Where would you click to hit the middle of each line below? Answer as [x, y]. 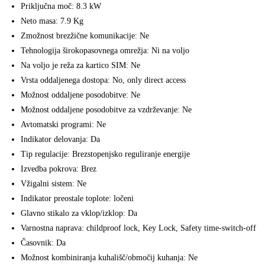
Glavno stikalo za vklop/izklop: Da [79, 214]
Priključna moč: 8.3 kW [61, 7]
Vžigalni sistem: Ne [54, 184]
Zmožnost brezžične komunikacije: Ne [85, 36]
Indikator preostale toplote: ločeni [77, 199]
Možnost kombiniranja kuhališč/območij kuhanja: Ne [109, 258]
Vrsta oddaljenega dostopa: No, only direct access [103, 80]
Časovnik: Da [43, 243]
